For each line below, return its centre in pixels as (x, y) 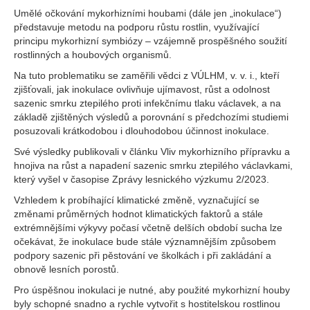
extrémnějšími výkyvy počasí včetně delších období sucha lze (148, 228)
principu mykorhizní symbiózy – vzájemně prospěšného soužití (151, 41)
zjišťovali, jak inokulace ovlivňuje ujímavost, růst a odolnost (142, 89)
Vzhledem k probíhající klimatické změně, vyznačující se (137, 200)
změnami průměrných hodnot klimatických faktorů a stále (138, 214)
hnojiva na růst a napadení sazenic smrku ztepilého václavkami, (153, 165)
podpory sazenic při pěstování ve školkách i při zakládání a (143, 255)
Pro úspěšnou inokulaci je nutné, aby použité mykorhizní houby (152, 290)
